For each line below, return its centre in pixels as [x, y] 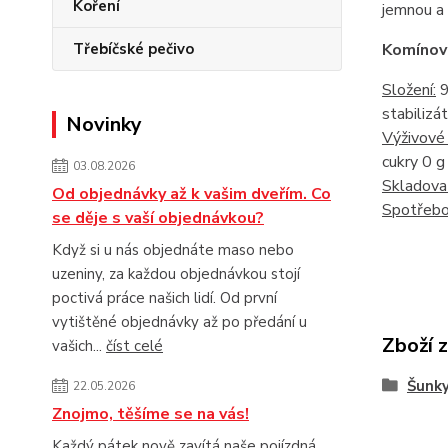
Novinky [104, 124]
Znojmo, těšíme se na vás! [150, 414]
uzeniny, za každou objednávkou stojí [176, 274]
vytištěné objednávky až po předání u [179, 322]
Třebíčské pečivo [133, 49]
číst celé [134, 346]
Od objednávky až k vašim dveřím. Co [191, 194]
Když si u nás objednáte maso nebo [173, 250]
